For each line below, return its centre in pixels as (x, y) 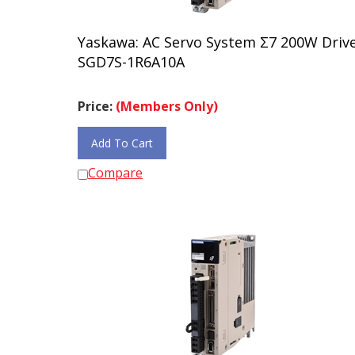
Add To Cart (122, 136)
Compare (115, 166)
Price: (97, 99)
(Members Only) (167, 99)
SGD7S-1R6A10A (131, 55)
